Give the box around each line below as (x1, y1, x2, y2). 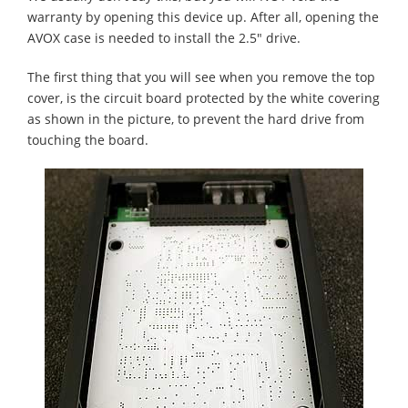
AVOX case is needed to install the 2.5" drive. (27, 29, 301, 46)
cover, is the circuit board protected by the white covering (27, 89, 380, 107)
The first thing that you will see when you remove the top (27, 68, 375, 86)
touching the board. (27, 131, 148, 148)
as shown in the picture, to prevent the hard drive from (27, 110, 364, 127)
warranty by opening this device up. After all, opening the (27, 8, 379, 25)
